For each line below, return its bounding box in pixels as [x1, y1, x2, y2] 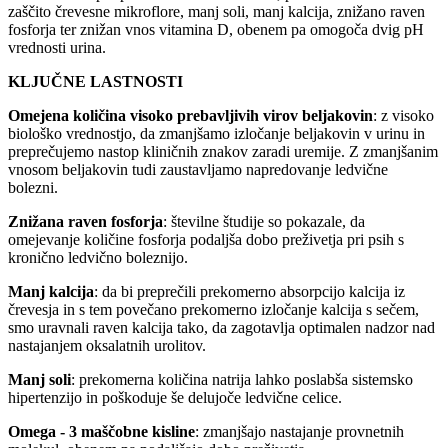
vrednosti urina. [8, 39, 106, 57]
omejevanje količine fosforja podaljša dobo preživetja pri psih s [8, 231, 404, 249]
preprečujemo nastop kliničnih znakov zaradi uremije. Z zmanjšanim [8, 143, 438, 161]
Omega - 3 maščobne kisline [8, 423, 195, 441]
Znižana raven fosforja [8, 213, 163, 231]
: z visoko [373, 107, 434, 125]
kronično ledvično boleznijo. [8, 249, 188, 267]
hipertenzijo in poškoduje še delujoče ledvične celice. [8, 389, 342, 407]
